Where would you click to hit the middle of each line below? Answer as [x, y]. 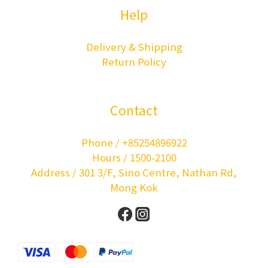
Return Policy [134, 61]
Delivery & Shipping [134, 46]
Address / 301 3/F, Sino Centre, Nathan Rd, [134, 172]
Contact [134, 109]
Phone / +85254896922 [134, 142]
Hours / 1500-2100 [134, 157]
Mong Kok [134, 187]
